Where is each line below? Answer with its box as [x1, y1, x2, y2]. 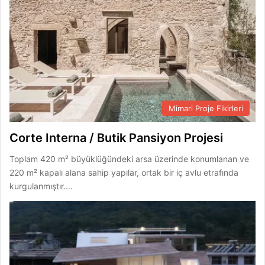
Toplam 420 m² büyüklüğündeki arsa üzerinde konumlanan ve [9, 153, 249, 164]
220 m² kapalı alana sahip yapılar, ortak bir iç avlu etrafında [9, 167, 238, 177]
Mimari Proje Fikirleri [169, 103, 243, 113]
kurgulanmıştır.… [9, 180, 73, 191]
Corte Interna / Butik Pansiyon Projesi [9, 130, 223, 145]
